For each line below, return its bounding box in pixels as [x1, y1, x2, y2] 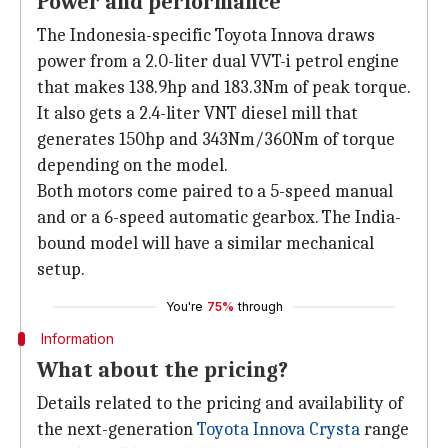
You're [165, 299, 203, 314]
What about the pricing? [37, 357, 288, 383]
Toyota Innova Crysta [197, 419, 360, 440]
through [237, 299, 283, 314]
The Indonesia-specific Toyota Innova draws [37, 25, 375, 46]
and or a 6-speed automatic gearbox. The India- [37, 207, 401, 228]
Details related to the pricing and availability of [37, 393, 403, 414]
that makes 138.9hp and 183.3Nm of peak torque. [37, 77, 411, 98]
